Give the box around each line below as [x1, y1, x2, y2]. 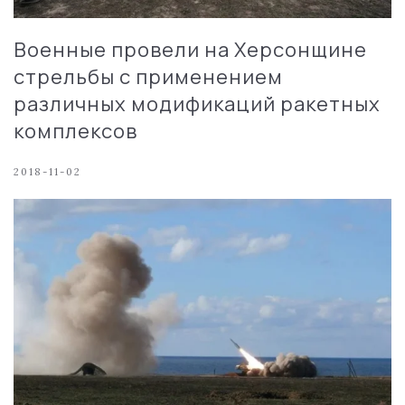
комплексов [14, 118, 137, 146]
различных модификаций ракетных [14, 90, 381, 118]
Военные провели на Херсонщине [14, 36, 367, 64]
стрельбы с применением [14, 63, 283, 91]
